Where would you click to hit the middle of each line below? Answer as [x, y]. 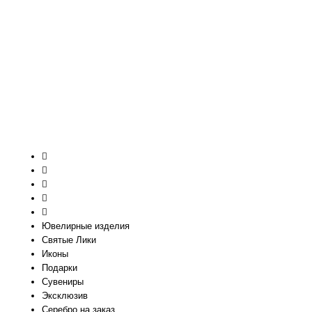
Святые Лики [69, 240]
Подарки [60, 268]
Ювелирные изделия [86, 226]
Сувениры [63, 282]
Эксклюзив [65, 296]
